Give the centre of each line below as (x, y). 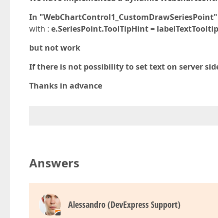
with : (40, 29)
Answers (54, 163)
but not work (55, 48)
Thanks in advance (66, 86)
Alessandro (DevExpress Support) (124, 204)
